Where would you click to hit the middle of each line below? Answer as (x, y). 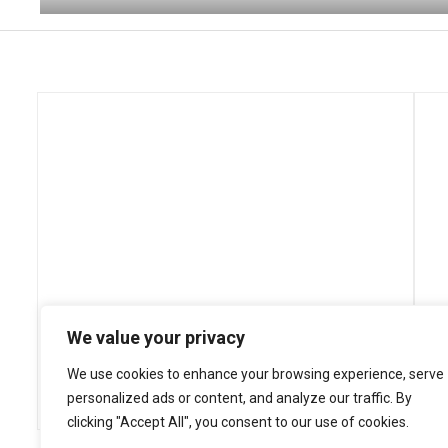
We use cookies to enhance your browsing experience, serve (255, 374)
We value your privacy (156, 337)
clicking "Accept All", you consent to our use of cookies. (238, 422)
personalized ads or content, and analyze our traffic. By (239, 398)
